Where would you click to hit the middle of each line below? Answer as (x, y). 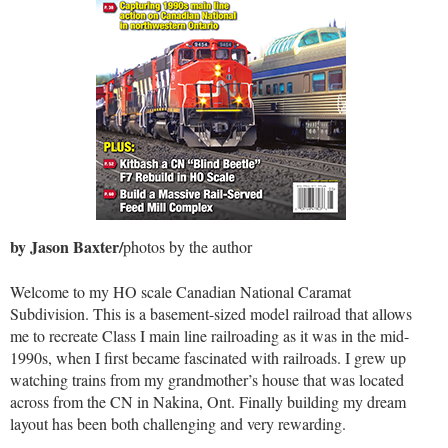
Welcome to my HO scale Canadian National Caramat (180, 291)
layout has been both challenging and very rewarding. (178, 423)
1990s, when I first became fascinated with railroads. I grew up (208, 357)
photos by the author (187, 247)
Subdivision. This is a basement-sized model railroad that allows (211, 313)
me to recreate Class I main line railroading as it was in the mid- (209, 335)
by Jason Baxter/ (66, 247)
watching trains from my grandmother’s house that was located (207, 379)
